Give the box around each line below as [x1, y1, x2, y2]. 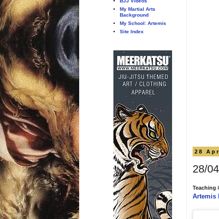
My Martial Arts [119, 6, 155, 12]
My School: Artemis [119, 20, 166, 26]
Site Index [119, 28, 144, 34]
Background [119, 12, 149, 18]
